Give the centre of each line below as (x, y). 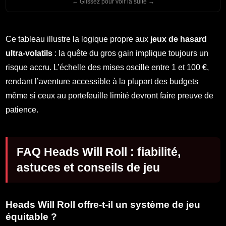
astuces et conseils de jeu (89, 167)
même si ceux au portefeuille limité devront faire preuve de (110, 95)
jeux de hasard (179, 39)
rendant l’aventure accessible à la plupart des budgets (102, 81)
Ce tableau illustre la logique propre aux (78, 39)
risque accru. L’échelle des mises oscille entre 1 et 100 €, (107, 67)
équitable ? (32, 216)
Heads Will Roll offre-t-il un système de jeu (103, 204)
